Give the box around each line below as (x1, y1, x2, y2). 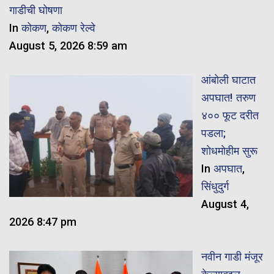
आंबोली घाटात (201, 73, 256, 87)
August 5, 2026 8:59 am (9, 39, 127, 52)
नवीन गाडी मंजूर (201, 250, 263, 263)
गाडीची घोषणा (9, 3, 62, 17)
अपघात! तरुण (201, 91, 256, 105)
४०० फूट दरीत (201, 109, 259, 122)
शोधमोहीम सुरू (201, 144, 257, 158)
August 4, (201, 198, 249, 211)
